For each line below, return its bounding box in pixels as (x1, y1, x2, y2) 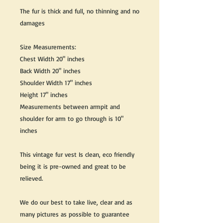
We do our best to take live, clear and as (20, 198, 132, 207)
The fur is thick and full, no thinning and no (20, 7, 139, 15)
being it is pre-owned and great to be (20, 162, 126, 171)
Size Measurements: (20, 43, 76, 51)
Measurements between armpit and (20, 103, 120, 111)
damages (20, 19, 45, 27)
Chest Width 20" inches (20, 55, 85, 63)
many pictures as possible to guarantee (20, 210, 129, 219)
